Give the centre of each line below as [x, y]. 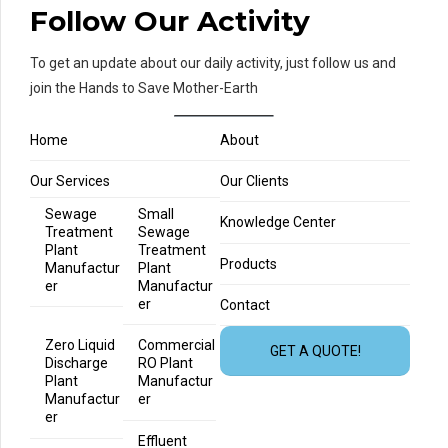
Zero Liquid [80, 345]
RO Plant [166, 363]
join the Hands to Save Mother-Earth [144, 87]
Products [249, 263]
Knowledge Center [278, 222]
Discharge [76, 363]
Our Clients [255, 180]
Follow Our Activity [170, 21]
